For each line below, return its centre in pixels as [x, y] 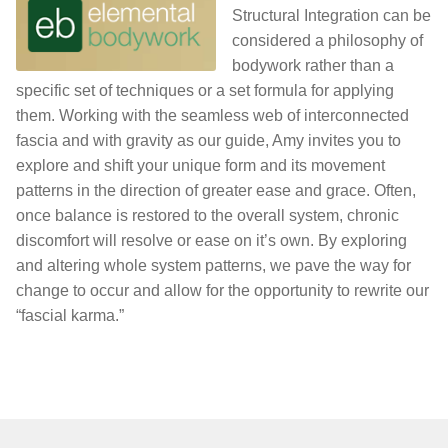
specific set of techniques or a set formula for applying [205, 91]
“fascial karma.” [70, 316]
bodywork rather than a [313, 66]
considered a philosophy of [327, 41]
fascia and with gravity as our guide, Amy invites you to [208, 141]
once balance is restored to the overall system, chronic [207, 216]
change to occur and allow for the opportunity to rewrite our [222, 291]
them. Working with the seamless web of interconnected [212, 116]
